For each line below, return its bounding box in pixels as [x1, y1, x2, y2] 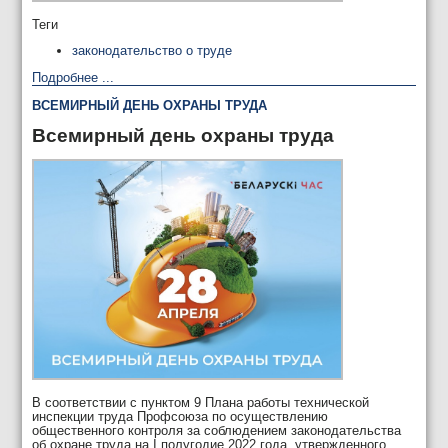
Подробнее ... [32, 70, 115, 86]
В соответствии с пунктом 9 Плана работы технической [32, 395, 370, 411]
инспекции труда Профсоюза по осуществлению [32, 409, 329, 425]
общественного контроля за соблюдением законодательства [32, 423, 402, 439]
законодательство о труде [72, 43, 233, 59]
